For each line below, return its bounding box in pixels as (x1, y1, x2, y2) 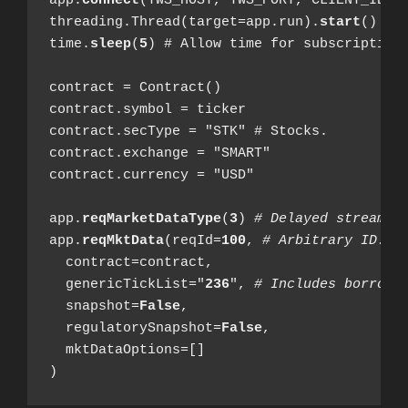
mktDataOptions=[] (49, 342, 205, 358)
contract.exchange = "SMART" (49, 145, 270, 161)
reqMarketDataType (82, 210, 221, 227)
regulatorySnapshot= (49, 320, 221, 336)
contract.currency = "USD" (49, 167, 254, 183)
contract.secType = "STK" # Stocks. (49, 123, 328, 139)
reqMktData (82, 232, 164, 249)
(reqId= (164, 232, 221, 249)
